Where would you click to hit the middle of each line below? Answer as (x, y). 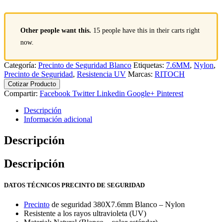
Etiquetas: (150, 65)
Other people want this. (56, 31)
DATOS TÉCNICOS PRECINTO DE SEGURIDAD (74, 185)
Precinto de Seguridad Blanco (85, 65)
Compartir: (21, 94)
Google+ (141, 94)
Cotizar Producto (32, 84)
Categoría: (21, 65)
